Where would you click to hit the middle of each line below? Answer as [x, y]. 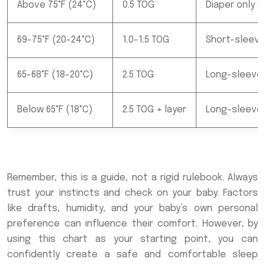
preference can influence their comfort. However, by [132, 224]
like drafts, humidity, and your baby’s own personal [132, 208]
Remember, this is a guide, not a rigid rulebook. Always [132, 177]
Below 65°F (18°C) [55, 109]
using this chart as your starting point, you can [132, 239]
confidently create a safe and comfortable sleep [132, 254]
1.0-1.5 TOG [146, 40]
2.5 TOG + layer [154, 109]
